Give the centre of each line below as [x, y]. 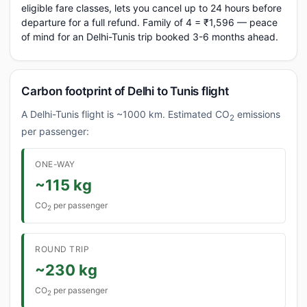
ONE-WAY [55, 164]
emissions [257, 114]
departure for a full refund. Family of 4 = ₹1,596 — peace [149, 22]
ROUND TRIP [62, 249]
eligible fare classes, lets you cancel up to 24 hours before [151, 8]
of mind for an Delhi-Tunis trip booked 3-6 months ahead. [150, 37]
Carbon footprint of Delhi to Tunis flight [125, 91]
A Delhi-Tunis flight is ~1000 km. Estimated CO [125, 114]
